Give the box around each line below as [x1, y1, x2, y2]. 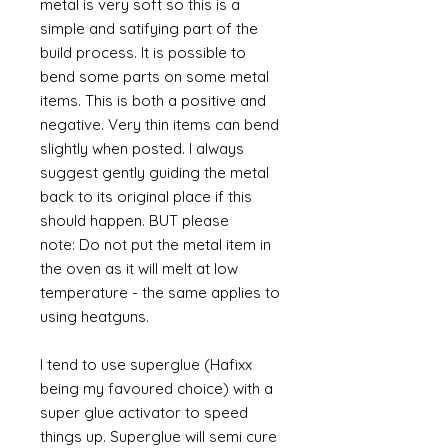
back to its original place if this [40, 187, 252, 206]
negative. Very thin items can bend [40, 115, 279, 134]
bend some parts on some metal [40, 67, 269, 86]
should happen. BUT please [40, 211, 229, 230]
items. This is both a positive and [40, 91, 266, 110]
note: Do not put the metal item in [40, 235, 271, 254]
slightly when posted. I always [40, 139, 244, 158]
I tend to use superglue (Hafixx [40, 355, 252, 374]
